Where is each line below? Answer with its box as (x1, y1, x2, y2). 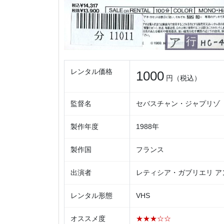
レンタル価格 (70, 67, 112, 75)
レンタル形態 (70, 191, 112, 199)
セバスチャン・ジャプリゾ (136, 99, 220, 107)
